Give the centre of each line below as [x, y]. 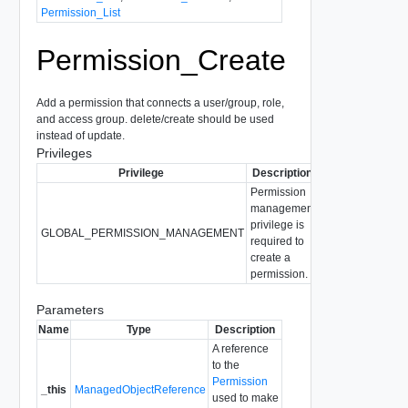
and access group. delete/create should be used [155, 119]
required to [277, 241]
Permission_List [80, 12]
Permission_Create [161, 60]
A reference [240, 348]
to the [225, 365]
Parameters [70, 309]
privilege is [277, 224]
